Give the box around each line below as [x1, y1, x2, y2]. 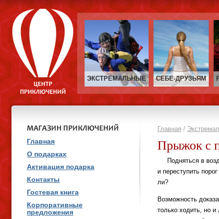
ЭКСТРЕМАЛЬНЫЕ [87, 75, 147, 83]
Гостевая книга [26, 189, 79, 197]
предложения [26, 209, 73, 217]
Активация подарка [26, 163, 94, 171]
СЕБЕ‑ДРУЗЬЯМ [156, 75, 207, 83]
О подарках [26, 151, 66, 158]
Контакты [26, 176, 60, 184]
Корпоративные [26, 201, 83, 209]
